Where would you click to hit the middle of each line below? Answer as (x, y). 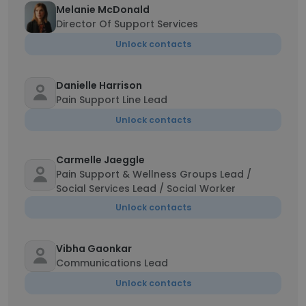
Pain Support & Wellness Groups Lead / (154, 174)
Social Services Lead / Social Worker (146, 189)
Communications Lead (112, 263)
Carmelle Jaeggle (100, 160)
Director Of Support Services (127, 24)
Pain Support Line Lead (112, 100)
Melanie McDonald (103, 10)
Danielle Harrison (99, 85)
